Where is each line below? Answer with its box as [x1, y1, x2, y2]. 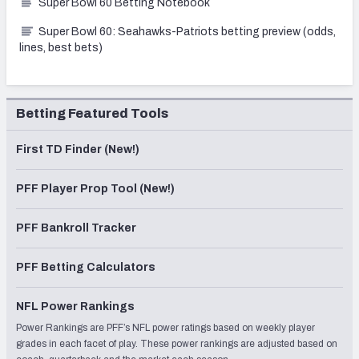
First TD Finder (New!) [16, 143, 139, 155]
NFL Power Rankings [16, 300, 135, 313]
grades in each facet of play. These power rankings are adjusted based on [16, 337, 337, 349]
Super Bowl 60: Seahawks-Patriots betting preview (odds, [38, 25, 336, 38]
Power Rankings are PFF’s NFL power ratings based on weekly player [16, 321, 315, 333]
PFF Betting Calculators [16, 260, 155, 273]
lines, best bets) [19, 41, 103, 54]
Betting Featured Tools [16, 106, 168, 120]
